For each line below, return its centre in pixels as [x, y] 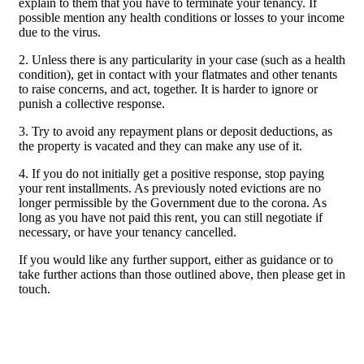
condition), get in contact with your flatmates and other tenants [178, 75]
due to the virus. [60, 32]
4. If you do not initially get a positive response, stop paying [171, 174]
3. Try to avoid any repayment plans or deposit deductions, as [175, 132]
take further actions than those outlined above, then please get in [182, 275]
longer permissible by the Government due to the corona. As [173, 203]
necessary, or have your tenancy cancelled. [128, 232]
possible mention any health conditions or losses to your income [182, 18]
